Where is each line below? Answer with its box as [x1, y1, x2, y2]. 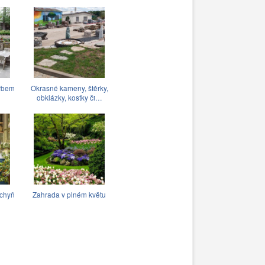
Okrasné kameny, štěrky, [30, 83, 108, 93]
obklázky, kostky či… [36, 92, 102, 102]
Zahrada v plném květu [33, 189, 106, 199]
